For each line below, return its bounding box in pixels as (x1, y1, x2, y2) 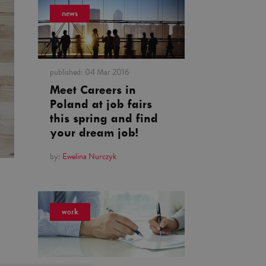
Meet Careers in (49, 83, 136, 97)
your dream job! (49, 125, 138, 140)
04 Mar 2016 (84, 65, 129, 78)
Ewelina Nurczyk (62, 150, 116, 163)
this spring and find (49, 111, 158, 125)
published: (49, 65, 85, 78)
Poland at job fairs (49, 97, 152, 111)
